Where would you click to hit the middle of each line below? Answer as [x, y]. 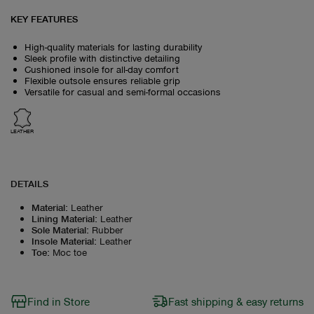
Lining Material [63, 218]
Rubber [108, 229]
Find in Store [59, 301]
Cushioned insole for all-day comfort [102, 69]
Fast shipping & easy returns [236, 301]
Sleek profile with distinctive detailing [102, 57]
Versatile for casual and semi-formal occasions [123, 91]
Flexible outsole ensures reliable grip [102, 80]
